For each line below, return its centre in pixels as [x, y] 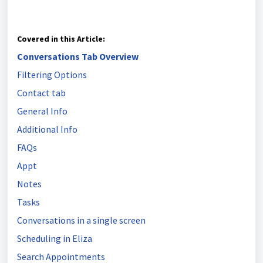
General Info [42, 111]
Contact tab [42, 93]
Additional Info [47, 129]
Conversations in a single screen [81, 220]
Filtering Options [52, 75]
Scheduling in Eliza [55, 238]
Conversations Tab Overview [78, 56]
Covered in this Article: [61, 39]
